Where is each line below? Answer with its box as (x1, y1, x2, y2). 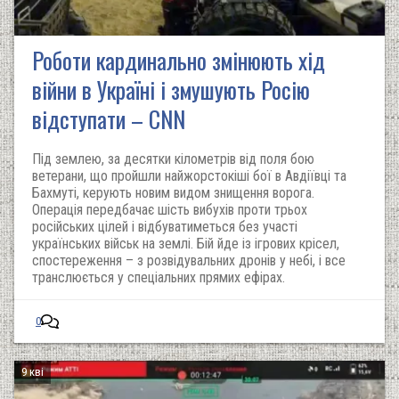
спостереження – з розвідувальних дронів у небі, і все (32, 252, 346, 269)
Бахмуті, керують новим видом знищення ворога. (32, 184, 314, 201)
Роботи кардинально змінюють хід (32, 43, 325, 77)
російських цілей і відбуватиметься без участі (32, 218, 297, 235)
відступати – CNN (32, 102, 185, 136)
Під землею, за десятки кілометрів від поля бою (32, 151, 314, 167)
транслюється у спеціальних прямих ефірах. (32, 269, 285, 286)
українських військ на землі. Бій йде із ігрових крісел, (32, 235, 339, 252)
